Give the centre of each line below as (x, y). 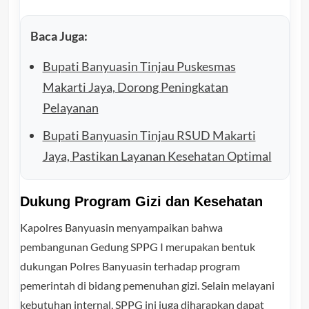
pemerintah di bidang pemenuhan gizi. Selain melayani (147, 285)
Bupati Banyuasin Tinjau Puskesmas (139, 66)
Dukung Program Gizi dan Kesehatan (141, 201)
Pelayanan (70, 107)
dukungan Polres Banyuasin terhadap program (130, 266)
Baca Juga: (59, 36)
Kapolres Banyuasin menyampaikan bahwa (121, 227)
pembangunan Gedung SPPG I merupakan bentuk (137, 246)
